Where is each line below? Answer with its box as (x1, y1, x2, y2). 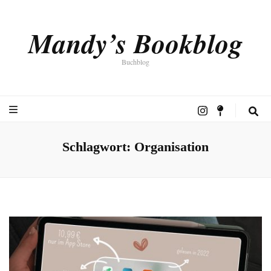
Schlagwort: (62, 139, 134, 155)
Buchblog (122, 57, 149, 67)
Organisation (134, 139, 209, 155)
